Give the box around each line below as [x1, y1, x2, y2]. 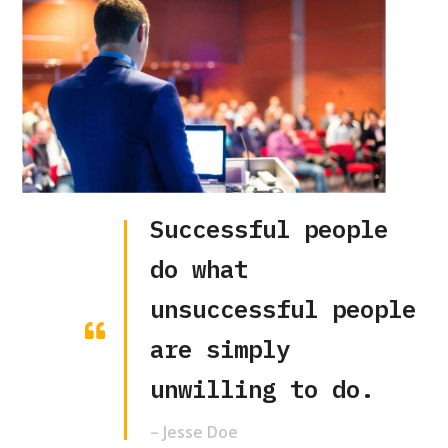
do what [150, 252, 249, 285]
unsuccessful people [150, 292, 417, 325]
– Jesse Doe [150, 420, 239, 443]
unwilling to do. [150, 372, 375, 405]
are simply [150, 332, 291, 365]
